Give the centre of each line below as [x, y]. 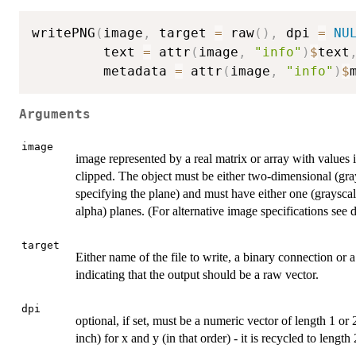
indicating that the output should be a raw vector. [197, 275]
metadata [103, 71]
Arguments [55, 114]
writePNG [64, 33]
